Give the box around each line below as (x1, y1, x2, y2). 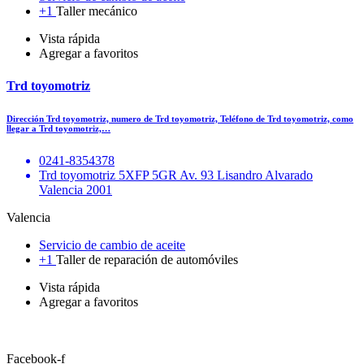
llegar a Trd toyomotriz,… (6, 123, 110, 133)
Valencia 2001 (39, 182, 112, 197)
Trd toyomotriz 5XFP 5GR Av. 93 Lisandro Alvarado (39, 167, 313, 182)
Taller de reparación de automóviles (56, 252, 238, 266)
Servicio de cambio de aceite (39, 237, 185, 252)
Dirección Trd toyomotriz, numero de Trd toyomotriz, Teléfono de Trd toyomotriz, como (6, 113, 353, 123)
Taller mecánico (56, 4, 137, 19)
